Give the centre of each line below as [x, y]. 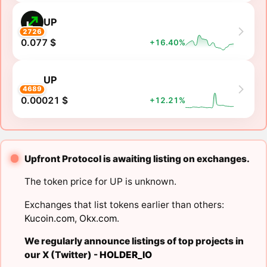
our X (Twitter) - [62, 255]
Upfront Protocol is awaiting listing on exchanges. [137, 159]
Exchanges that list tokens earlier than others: [124, 204]
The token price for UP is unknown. [100, 182]
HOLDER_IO [125, 255]
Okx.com [98, 218]
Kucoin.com [49, 218]
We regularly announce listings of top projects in [134, 241]
